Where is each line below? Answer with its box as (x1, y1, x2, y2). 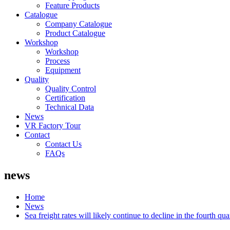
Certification (45, 93, 85, 102)
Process (45, 56, 70, 65)
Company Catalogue (45, 20, 112, 28)
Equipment (45, 66, 81, 74)
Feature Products (45, 1, 100, 10)
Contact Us (45, 140, 82, 148)
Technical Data (45, 103, 94, 111)
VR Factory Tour (25, 121, 81, 130)
